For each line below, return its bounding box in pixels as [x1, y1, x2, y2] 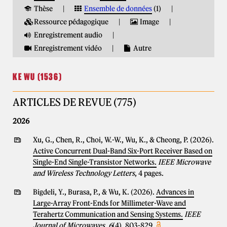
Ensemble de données [84, 4, 153, 13]
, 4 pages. [135, 169, 164, 178]
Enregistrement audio [33, 30, 102, 40]
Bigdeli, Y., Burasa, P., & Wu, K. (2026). [33, 187, 156, 197]
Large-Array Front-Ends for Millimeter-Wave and [33, 199, 186, 208]
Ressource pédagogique [33, 17, 108, 26]
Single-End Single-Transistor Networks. [33, 158, 157, 167]
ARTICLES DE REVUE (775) [13, 96, 136, 108]
